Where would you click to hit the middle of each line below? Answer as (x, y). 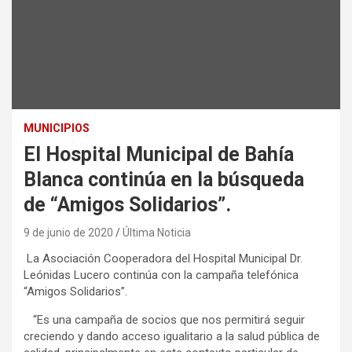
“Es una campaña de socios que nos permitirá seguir (164, 319)
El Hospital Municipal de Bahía (159, 154)
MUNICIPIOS (57, 128)
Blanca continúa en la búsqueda (164, 179)
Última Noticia (157, 232)
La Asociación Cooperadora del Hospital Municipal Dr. (163, 258)
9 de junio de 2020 (68, 232)
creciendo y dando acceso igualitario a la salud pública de (172, 336)
